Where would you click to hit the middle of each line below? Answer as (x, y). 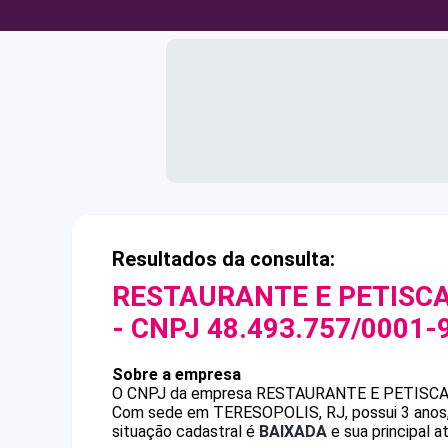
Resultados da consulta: (223, 259)
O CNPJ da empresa (184, 393)
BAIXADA (293, 431)
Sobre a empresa (176, 374)
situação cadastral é (185, 431)
